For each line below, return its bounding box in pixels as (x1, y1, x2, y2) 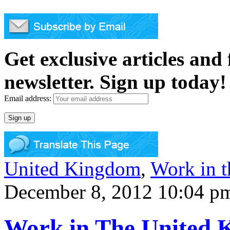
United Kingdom (4, 157, 141, 180)
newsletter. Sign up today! (4, 70, 226, 93)
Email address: (4, 93, 53, 103)
